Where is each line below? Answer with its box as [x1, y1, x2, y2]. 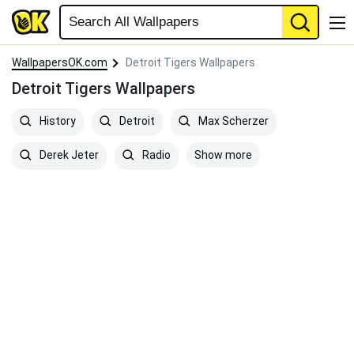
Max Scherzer [196, 115, 269, 128]
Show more [194, 149, 252, 161]
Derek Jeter [37, 149, 99, 162]
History [37, 115, 76, 128]
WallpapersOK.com [12, 56, 107, 69]
